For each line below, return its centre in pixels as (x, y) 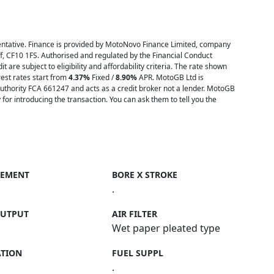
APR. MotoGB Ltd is (170, 77)
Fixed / (103, 77)
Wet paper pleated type (166, 228)
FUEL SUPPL (138, 253)
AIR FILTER (135, 214)
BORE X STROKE (145, 175)
